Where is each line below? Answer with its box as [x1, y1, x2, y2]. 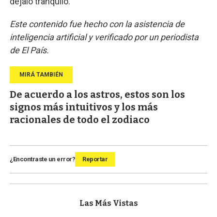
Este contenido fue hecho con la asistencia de [10, 19, 185, 30]
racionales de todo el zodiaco [10, 114, 150, 126]
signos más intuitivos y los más [10, 101, 158, 113]
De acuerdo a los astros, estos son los [10, 89, 185, 101]
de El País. [10, 45, 49, 56]
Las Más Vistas [79, 199, 138, 208]
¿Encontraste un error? [10, 155, 75, 163]
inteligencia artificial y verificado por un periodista [10, 32, 199, 43]
